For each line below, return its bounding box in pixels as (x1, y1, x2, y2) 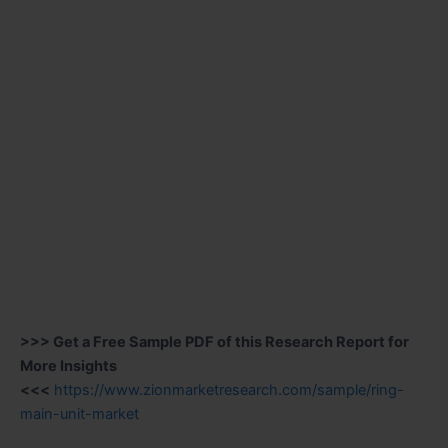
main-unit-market (20, 404, 139, 423)
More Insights (20, 356, 117, 375)
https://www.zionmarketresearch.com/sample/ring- (54, 380, 404, 399)
